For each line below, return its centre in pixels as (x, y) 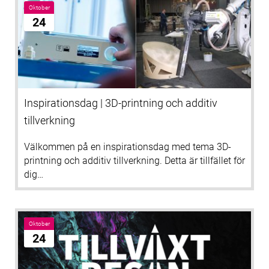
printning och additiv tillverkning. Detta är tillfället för (134, 161)
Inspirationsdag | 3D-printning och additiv (121, 103)
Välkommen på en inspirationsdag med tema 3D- (128, 147)
